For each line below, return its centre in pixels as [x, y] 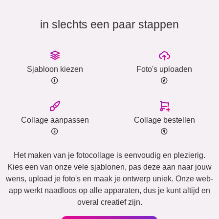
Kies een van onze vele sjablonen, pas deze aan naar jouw [109, 167]
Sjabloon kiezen [55, 69]
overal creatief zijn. [109, 202]
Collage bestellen [164, 120]
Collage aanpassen [55, 120]
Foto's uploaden [164, 69]
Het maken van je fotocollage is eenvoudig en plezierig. [109, 155]
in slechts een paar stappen [109, 24]
